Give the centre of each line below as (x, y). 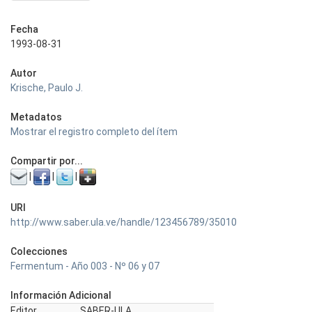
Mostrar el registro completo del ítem (94, 132)
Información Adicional (61, 295)
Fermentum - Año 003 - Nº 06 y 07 (85, 266)
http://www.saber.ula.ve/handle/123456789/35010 (124, 222)
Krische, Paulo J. (47, 88)
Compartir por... (47, 161)
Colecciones (39, 251)
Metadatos (36, 117)
